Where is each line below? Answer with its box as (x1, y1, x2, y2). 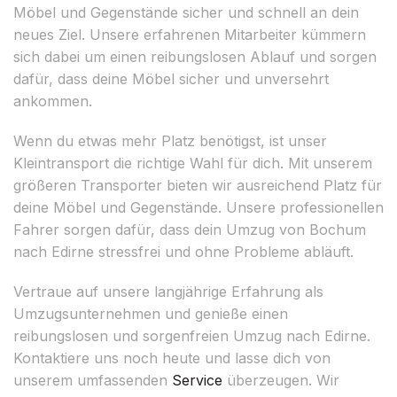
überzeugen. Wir (222, 370, 339, 389)
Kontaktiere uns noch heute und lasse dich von (13, 348, 331, 367)
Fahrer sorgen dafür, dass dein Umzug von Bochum (13, 220, 366, 238)
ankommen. (13, 91, 92, 110)
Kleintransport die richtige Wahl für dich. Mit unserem (13, 153, 372, 172)
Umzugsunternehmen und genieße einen (13, 304, 288, 323)
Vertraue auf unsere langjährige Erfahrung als (13, 282, 323, 300)
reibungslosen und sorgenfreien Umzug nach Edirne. (13, 326, 370, 345)
